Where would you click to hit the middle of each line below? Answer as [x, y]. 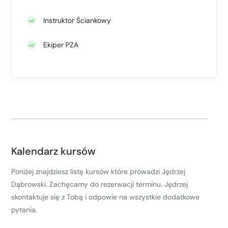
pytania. [24, 209]
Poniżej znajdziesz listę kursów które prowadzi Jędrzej [98, 171]
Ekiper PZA [61, 45]
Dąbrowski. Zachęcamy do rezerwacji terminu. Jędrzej [99, 184]
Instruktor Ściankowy [77, 20]
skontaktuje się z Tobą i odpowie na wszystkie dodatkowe [105, 197]
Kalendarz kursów [53, 151]
